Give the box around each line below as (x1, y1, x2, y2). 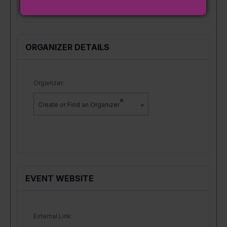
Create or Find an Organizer (38, 101, 120, 109)
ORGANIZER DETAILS (25, 42, 109, 53)
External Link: (33, 212, 72, 220)
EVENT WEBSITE (25, 173, 94, 184)
